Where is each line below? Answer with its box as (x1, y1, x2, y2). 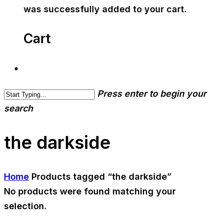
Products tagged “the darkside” (31, 171, 171, 182)
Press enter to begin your (97, 88, 206, 99)
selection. (4, 201, 47, 212)
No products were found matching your (4, 186, 176, 197)
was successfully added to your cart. (24, 4, 187, 14)
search (4, 103, 33, 114)
